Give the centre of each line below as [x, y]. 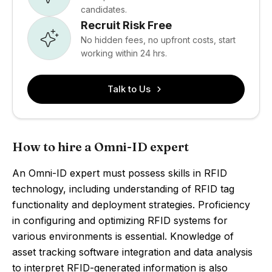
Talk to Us [129, 89]
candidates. [104, 9]
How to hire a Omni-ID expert [100, 147]
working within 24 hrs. [124, 53]
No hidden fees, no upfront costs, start [158, 39]
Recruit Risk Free [126, 25]
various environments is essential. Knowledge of [123, 236]
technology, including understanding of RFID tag [123, 189]
